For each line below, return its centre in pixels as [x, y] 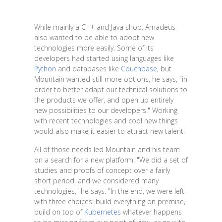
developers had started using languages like [104, 58]
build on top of [59, 212]
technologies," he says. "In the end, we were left [109, 191]
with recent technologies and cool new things [106, 120]
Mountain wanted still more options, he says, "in [111, 79]
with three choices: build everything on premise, [110, 201]
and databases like [88, 68]
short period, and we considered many [96, 180]
